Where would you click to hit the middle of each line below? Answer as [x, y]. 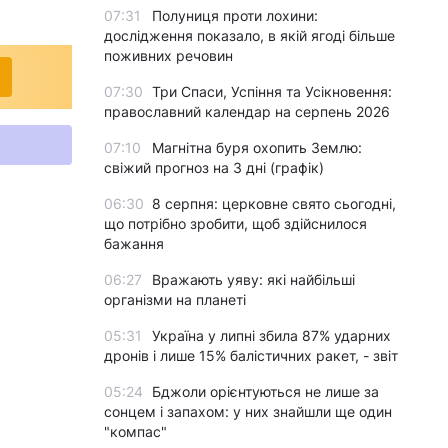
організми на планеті [175, 299]
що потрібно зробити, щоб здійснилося [235, 223]
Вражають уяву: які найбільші [253, 279]
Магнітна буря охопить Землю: [257, 147]
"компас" [135, 431]
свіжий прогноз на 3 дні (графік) [214, 167]
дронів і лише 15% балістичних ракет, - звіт [251, 355]
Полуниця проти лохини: [235, 15]
